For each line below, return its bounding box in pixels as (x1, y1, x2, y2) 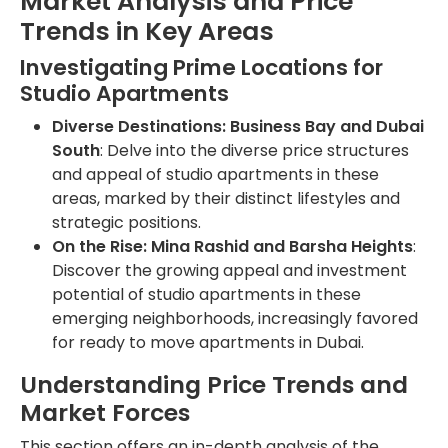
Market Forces (20, 396, 190, 430)
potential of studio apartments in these (52, 283, 361, 307)
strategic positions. (52, 211, 201, 235)
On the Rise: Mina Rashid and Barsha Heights (52, 235, 413, 259)
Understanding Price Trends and (20, 368, 408, 402)
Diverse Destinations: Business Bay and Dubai (52, 115, 424, 139)
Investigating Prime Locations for (20, 52, 383, 84)
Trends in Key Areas (20, 14, 274, 50)
